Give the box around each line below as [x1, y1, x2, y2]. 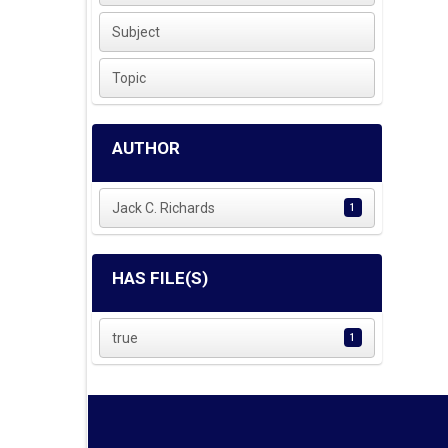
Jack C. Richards [112, 200, 216, 217]
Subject [112, 24, 161, 41]
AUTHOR [112, 138, 180, 159]
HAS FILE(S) [112, 268, 208, 289]
